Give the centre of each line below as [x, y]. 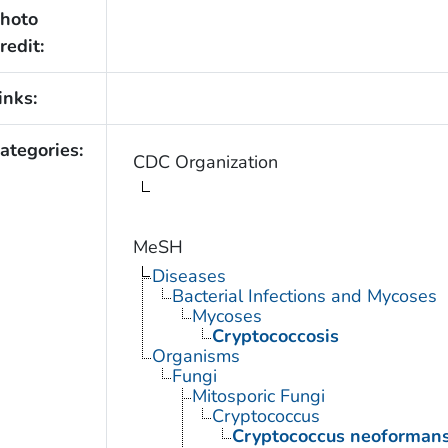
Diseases [188, 276]
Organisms [195, 356]
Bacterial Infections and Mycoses [304, 296]
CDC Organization [205, 162]
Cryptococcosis [275, 336]
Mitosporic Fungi [258, 396]
